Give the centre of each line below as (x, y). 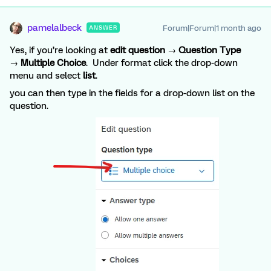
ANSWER (103, 28)
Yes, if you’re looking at (60, 50)
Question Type (210, 50)
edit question (138, 50)
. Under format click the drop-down (162, 63)
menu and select (46, 76)
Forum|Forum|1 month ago (212, 28)
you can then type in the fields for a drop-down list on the (132, 93)
